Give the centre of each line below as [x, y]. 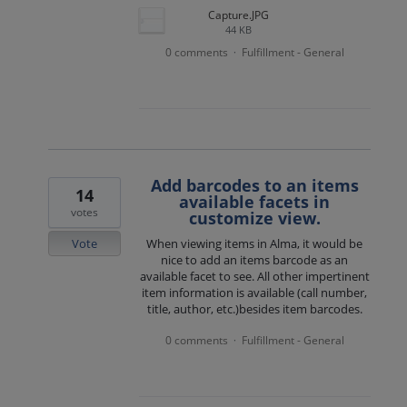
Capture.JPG [238, 15]
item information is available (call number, [255, 293]
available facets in [255, 202]
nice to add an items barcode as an [255, 260]
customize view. [254, 218]
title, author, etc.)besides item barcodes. [254, 309]
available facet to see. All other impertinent [254, 277]
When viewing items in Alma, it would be [255, 244]
